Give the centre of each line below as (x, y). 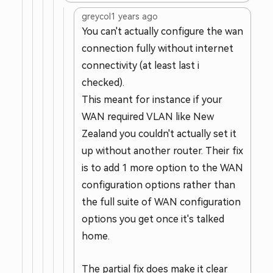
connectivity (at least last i (140, 66)
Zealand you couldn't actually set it (159, 134)
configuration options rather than (158, 185)
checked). (103, 83)
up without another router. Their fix (162, 151)
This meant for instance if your (152, 100)
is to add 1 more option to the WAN (162, 168)
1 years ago (134, 16)
